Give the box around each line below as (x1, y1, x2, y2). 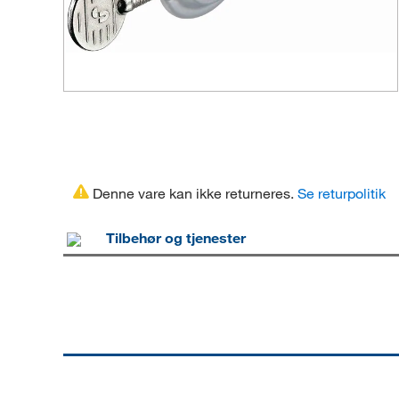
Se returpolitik (297, 184, 387, 202)
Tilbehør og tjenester (105, 229, 246, 247)
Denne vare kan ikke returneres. (89, 184, 298, 202)
